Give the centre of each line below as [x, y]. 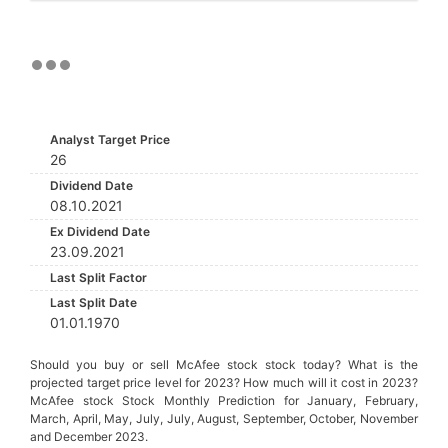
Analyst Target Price [110, 139]
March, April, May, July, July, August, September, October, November [224, 418]
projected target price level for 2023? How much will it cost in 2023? [224, 382]
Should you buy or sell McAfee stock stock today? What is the [224, 364]
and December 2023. [89, 436]
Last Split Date [93, 302]
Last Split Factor [98, 277]
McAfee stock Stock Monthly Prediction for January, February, [224, 400]
